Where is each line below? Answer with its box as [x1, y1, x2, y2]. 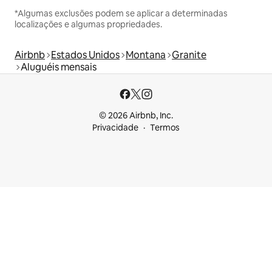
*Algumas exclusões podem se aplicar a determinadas [15, 7, 228, 19]
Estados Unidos [51, 48, 120, 61]
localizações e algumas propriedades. [15, 18, 162, 30]
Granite [172, 48, 206, 61]
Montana [126, 48, 166, 61]
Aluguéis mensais [21, 60, 97, 73]
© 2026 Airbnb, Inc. [99, 110, 173, 121]
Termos [150, 122, 180, 133]
